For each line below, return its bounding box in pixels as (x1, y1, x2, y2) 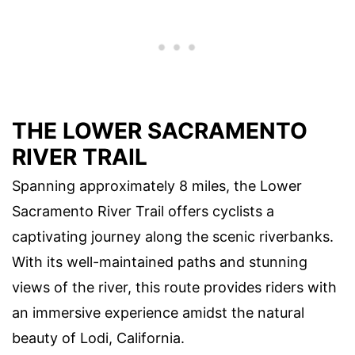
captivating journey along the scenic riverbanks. (12, 228, 334, 246)
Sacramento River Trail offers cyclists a (12, 203, 274, 220)
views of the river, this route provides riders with (12, 279, 337, 296)
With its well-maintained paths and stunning (12, 254, 307, 271)
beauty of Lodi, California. (12, 330, 185, 347)
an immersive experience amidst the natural (12, 304, 304, 322)
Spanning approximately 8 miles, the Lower (12, 177, 302, 195)
